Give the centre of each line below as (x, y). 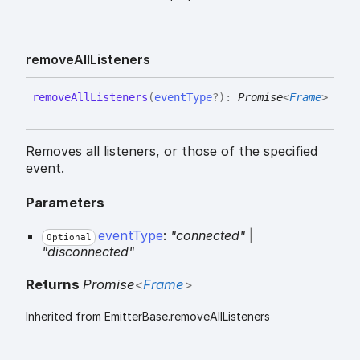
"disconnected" (88, 251)
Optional (69, 237)
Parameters (65, 202)
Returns (54, 285)
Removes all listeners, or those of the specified (172, 151)
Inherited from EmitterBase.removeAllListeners (148, 317)
